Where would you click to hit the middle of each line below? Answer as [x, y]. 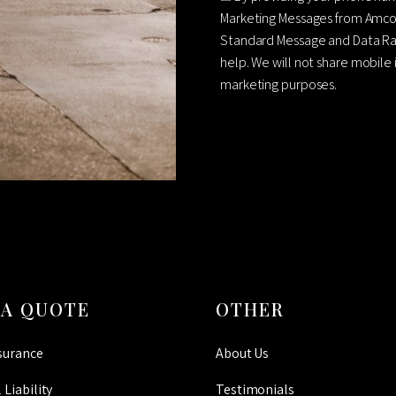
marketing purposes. [279, 85]
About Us [243, 354]
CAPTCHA [250, 120]
